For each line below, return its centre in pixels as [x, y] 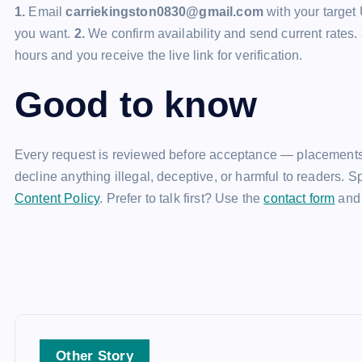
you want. [44, 34]
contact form [299, 198]
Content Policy [57, 198]
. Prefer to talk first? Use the [182, 198]
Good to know [136, 105]
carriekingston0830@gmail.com [164, 12]
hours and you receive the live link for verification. [159, 55]
